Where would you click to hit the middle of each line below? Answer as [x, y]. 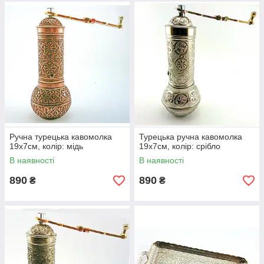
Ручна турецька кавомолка [61, 137]
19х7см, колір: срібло [180, 146]
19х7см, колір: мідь [46, 146]
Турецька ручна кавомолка [191, 137]
